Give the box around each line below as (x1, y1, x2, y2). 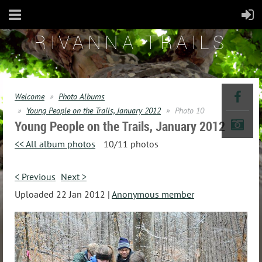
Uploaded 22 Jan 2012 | (15, 188, 110, 200)
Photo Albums (58, 91, 105, 102)
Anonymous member (112, 188, 194, 200)
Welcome (15, 91, 44, 102)
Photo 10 (175, 105, 204, 116)
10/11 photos (104, 138, 158, 150)
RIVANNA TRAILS (34, 29, 228, 54)
